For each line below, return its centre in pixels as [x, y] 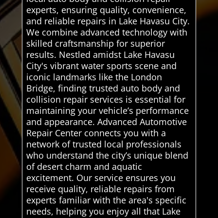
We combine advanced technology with [107, 32]
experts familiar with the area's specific [106, 200]
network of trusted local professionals [104, 144]
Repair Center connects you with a [96, 133]
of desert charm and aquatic [84, 167]
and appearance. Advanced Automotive [106, 122]
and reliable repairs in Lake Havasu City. [108, 21]
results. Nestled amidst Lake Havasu [100, 55]
